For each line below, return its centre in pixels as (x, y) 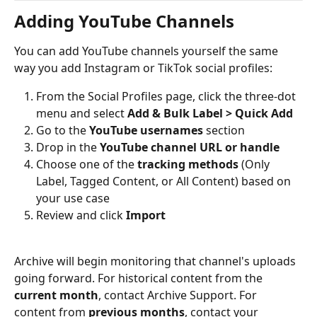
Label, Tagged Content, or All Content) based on (165, 181)
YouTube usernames (146, 130)
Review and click (81, 215)
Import (146, 215)
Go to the (63, 130)
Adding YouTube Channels (124, 21)
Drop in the (68, 147)
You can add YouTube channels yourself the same (148, 51)
